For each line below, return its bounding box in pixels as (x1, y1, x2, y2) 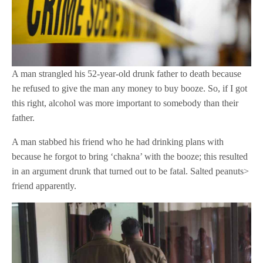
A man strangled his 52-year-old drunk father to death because (12, 68, 242, 79)
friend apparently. (12, 180, 77, 191)
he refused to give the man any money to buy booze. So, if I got (12, 83, 248, 93)
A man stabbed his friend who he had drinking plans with (12, 136, 224, 147)
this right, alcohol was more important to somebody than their (12, 97, 239, 108)
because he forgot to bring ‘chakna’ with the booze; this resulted (12, 151, 248, 161)
